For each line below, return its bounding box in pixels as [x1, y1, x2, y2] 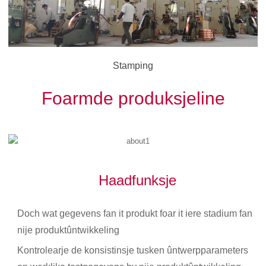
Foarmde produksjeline [41, 88, 225, 108]
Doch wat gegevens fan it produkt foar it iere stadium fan [17, 208, 253, 218]
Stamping [113, 60, 153, 71]
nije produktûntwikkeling [17, 224, 120, 235]
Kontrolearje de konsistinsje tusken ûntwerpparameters [17, 245, 249, 255]
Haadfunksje [99, 172, 176, 188]
